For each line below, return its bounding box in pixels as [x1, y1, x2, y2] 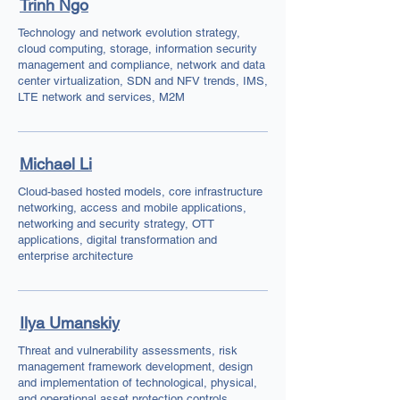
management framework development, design [18, 360, 253, 373]
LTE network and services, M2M [18, 90, 185, 104]
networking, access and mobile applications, [18, 201, 246, 214]
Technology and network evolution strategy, [18, 26, 240, 39]
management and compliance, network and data [18, 58, 265, 71]
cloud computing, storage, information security [18, 42, 257, 55]
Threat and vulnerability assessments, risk [18, 344, 237, 357]
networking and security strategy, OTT [18, 217, 214, 230]
